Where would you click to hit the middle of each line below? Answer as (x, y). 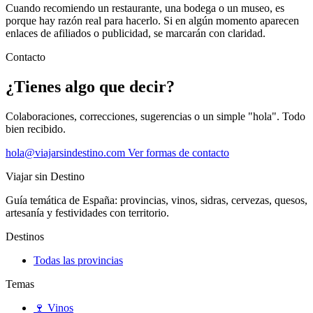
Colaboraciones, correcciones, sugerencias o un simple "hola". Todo (155, 117)
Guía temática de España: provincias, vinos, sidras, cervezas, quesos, (156, 201)
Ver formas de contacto (177, 153)
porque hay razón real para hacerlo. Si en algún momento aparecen (152, 21)
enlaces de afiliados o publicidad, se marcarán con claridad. (136, 34)
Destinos (25, 237)
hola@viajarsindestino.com (65, 153)
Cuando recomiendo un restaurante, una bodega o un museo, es (145, 8)
